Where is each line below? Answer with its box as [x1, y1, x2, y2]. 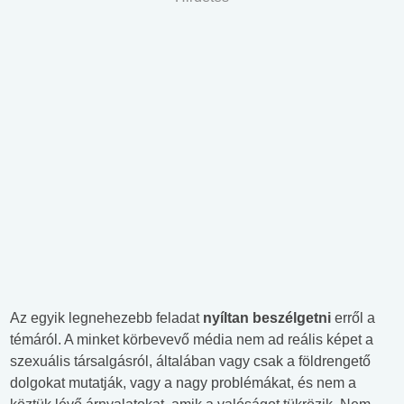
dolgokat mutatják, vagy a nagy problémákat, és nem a [10, 374, 356, 390]
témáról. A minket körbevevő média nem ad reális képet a [10, 331, 373, 347]
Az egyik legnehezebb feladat [10, 309, 203, 326]
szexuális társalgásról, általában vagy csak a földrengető [10, 353, 371, 369]
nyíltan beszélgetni [203, 309, 331, 326]
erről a [331, 309, 375, 326]
